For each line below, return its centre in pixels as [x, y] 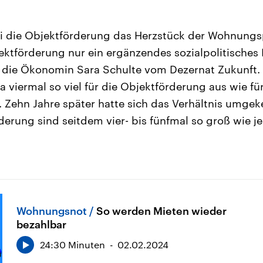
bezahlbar [41, 224]
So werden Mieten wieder [161, 210]
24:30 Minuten [73, 244]
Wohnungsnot [52, 210]
